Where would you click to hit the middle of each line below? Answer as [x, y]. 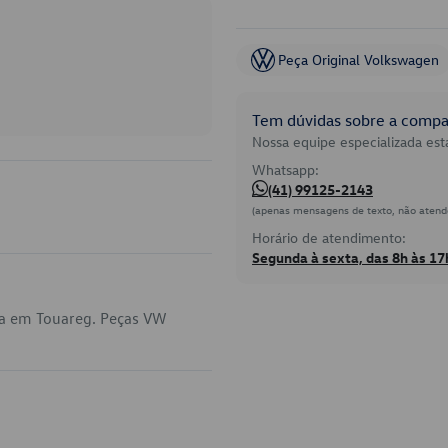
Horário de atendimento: [329, 237]
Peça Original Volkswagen [358, 59]
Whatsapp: [285, 169]
